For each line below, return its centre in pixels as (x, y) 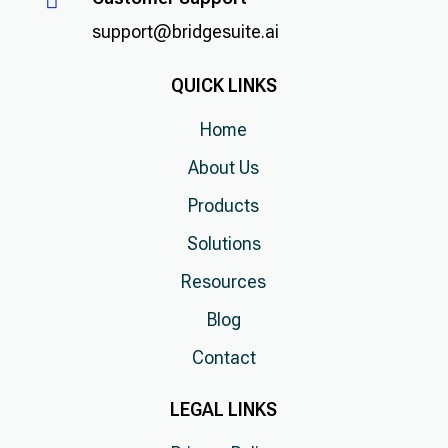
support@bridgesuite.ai (185, 31)
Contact (223, 357)
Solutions (223, 243)
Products (224, 205)
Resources (224, 281)
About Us (224, 167)
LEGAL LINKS (224, 409)
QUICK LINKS (223, 85)
